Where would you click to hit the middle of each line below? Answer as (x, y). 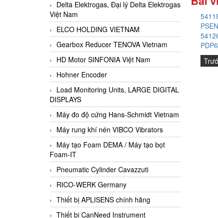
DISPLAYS (65, 99)
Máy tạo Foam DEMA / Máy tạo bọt (111, 144)
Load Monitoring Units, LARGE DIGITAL (118, 89)
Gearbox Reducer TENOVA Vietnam (112, 44)
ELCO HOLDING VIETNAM (98, 29)
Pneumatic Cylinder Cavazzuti (102, 169)
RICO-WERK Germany (91, 184)
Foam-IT (63, 154)
